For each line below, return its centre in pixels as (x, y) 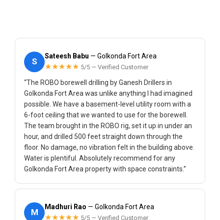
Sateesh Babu (67, 56)
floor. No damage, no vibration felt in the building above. (109, 147)
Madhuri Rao (66, 207)
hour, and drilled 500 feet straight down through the (103, 137)
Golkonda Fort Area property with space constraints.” (105, 169)
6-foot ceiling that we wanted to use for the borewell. (106, 115)
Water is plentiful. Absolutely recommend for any (100, 158)
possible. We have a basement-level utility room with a (108, 104)
